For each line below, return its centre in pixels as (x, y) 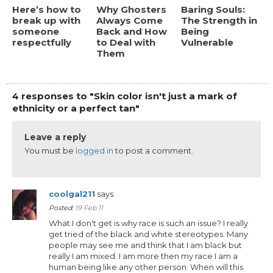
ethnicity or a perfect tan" (76, 108)
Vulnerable (207, 42)
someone (36, 31)
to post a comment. (153, 150)
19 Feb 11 (89, 207)
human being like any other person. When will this (146, 267)
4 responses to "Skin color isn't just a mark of (125, 96)
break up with (46, 20)
